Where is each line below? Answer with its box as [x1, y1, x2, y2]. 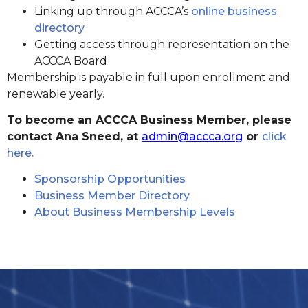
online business [191, 4, 277, 18]
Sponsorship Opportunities [34, 173, 186, 186]
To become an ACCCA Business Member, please [7, 113, 291, 126]
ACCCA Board [34, 54, 107, 67]
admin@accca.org [142, 129, 243, 143]
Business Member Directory [34, 189, 190, 203]
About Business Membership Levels [34, 206, 235, 219]
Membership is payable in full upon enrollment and [7, 70, 290, 84]
